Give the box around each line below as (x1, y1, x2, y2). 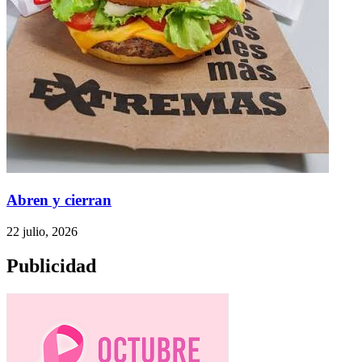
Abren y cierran (6, 192, 112, 209)
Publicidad (6, 255, 96, 276)
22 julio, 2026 (6, 224, 78, 238)
